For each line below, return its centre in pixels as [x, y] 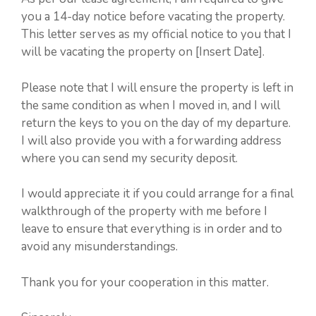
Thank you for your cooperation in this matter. [145, 282]
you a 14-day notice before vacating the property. [153, 17]
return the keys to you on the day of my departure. [156, 123]
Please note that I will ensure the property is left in [157, 87]
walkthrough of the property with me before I [144, 212]
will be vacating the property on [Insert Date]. [143, 52]
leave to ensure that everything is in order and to [152, 229]
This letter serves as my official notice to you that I [156, 35]
